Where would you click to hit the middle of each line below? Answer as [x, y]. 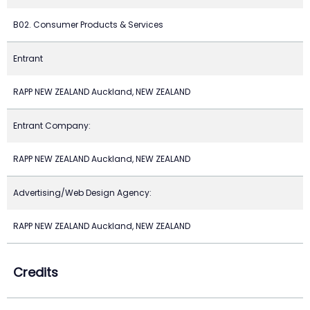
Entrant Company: [52, 126]
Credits [36, 273]
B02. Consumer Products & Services [88, 25]
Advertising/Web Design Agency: [82, 193]
